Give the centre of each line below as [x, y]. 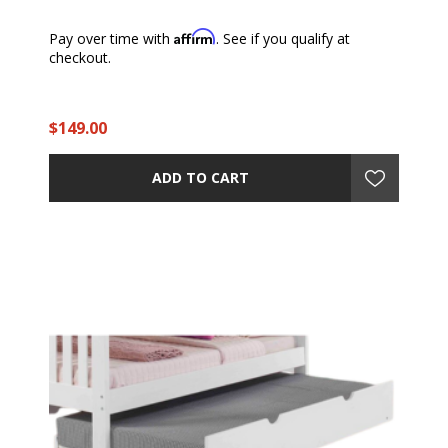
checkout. [80, 57]
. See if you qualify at [283, 38]
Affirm [195, 36]
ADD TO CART [200, 178]
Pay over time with [111, 38]
